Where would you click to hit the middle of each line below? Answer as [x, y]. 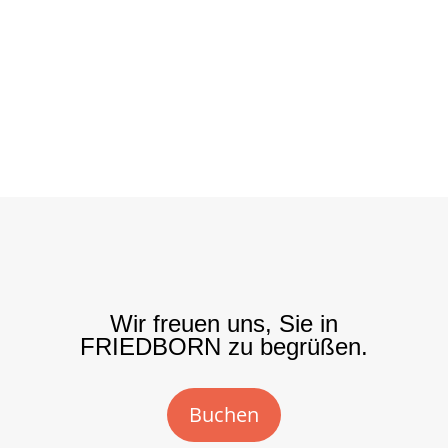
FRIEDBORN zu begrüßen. [223, 346]
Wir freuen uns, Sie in [223, 323]
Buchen [223, 414]
